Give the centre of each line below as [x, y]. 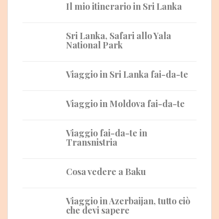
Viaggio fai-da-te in [107, 133]
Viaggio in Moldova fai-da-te [125, 103]
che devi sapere [98, 210]
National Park [94, 45]
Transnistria [92, 142]
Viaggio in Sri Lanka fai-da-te [127, 74]
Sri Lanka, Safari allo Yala [119, 35]
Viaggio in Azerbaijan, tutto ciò [128, 201]
